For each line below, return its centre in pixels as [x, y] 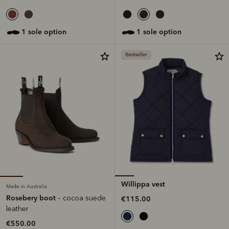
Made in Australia [27, 186]
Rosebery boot [32, 198]
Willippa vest [143, 184]
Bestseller [136, 54]
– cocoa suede [82, 198]
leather [17, 209]
